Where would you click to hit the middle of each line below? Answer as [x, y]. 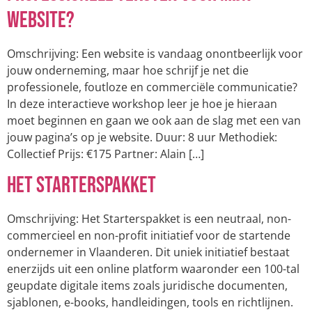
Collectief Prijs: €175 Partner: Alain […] [106, 154]
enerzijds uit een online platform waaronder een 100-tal [153, 268]
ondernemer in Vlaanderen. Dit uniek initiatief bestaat [148, 252]
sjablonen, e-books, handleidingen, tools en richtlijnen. [150, 302]
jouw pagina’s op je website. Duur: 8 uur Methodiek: [142, 138]
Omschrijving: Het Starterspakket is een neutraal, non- [149, 218]
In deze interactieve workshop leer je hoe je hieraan [142, 104]
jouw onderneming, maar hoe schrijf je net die [128, 71]
